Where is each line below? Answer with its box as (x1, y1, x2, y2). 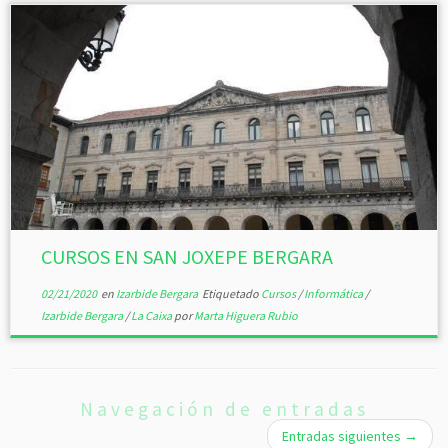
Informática (303, 286, 365, 301)
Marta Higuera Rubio (193, 308, 298, 323)
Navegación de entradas (79, 397, 369, 421)
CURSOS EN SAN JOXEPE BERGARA (40, 244, 333, 269)
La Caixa (130, 308, 174, 323)
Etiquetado (199, 286, 261, 301)
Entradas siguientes (282, 427, 404, 445)
